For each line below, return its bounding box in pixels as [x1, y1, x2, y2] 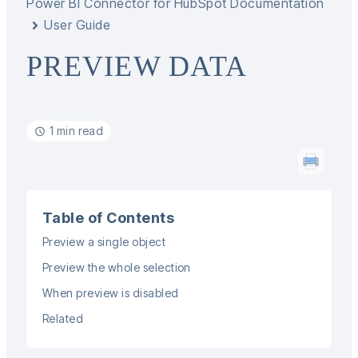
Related [42, 312, 84, 325]
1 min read [50, 124, 104, 137]
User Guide [44, 17, 111, 33]
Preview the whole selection [42, 261, 191, 274]
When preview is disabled [42, 286, 179, 300]
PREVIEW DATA [26, 50, 248, 82]
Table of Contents [42, 209, 175, 226]
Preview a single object [42, 235, 166, 249]
